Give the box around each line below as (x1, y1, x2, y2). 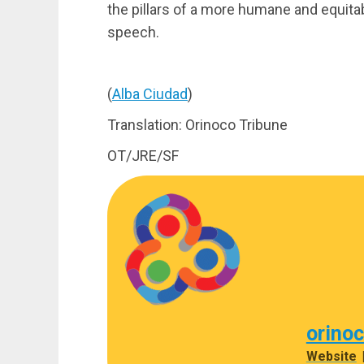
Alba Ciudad (112, 84, 188, 102)
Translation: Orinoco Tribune (107, 115, 288, 133)
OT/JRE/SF (107, 146, 179, 164)
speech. (107, 23, 159, 41)
